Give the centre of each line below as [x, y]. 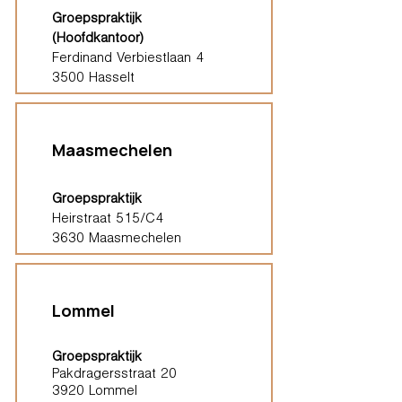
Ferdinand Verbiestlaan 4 [127, 59]
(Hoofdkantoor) [97, 39]
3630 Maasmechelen [116, 240]
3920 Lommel [94, 392]
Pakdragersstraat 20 [114, 375]
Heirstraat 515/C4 [107, 220]
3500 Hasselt [93, 79]
